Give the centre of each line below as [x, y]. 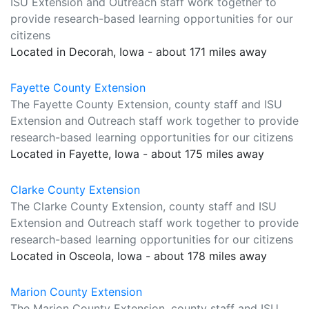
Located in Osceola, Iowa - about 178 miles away [139, 256]
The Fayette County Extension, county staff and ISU [146, 104]
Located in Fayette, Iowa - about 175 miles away [137, 154]
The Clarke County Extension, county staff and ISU [143, 206]
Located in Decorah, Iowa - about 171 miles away [139, 52]
